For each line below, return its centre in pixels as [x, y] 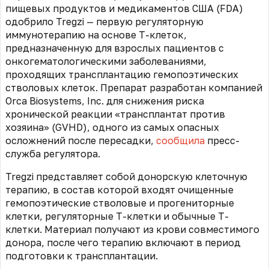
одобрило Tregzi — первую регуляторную [104, 22]
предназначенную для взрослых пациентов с [115, 48]
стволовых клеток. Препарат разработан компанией [134, 88]
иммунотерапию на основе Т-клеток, [96, 35]
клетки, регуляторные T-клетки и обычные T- [117, 216]
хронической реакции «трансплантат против [115, 114]
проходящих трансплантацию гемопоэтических [122, 75]
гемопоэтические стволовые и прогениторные [120, 203]
